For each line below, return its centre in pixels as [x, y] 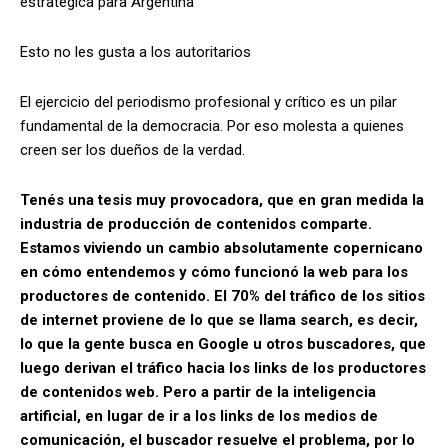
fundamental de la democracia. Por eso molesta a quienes [212, 125]
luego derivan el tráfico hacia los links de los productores [223, 367]
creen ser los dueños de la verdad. [132, 149]
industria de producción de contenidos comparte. [196, 223]
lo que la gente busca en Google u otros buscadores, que [223, 343]
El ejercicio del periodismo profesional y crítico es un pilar [208, 101]
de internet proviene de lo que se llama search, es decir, [219, 319]
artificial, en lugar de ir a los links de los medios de [199, 415]
